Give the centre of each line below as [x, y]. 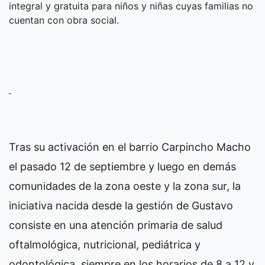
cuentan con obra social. [64, 20]
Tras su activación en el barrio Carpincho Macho [130, 147]
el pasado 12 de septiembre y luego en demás [122, 167]
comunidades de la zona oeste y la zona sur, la [125, 186]
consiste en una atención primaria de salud [116, 225]
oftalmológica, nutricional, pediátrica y [105, 245]
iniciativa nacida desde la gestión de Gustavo [121, 206]
